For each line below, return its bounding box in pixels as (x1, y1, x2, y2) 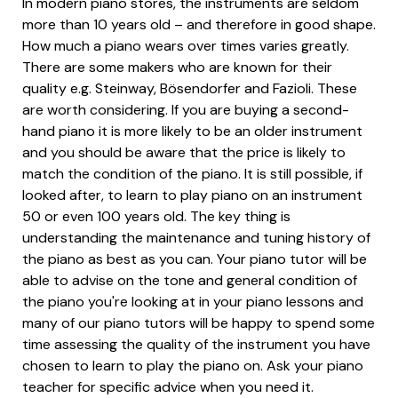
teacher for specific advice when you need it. (22, 377, 314, 396)
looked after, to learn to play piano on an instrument (22, 185, 362, 204)
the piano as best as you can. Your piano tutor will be (22, 249, 367, 268)
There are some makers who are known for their (22, 57, 332, 76)
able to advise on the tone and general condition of (22, 270, 357, 290)
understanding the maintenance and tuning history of (22, 227, 370, 247)
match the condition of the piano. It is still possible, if (22, 163, 362, 183)
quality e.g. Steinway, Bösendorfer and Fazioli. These (22, 78, 357, 98)
